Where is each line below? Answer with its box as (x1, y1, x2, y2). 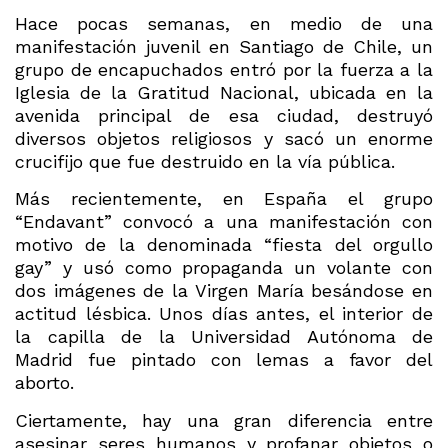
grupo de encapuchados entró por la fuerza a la (15, 59, 433, 81)
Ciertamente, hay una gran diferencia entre (15, 409, 433, 431)
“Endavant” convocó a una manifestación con (15, 211, 433, 233)
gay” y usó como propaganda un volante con (15, 257, 433, 279)
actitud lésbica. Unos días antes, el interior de (15, 303, 433, 325)
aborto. (15, 372, 74, 394)
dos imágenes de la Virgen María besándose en (15, 280, 433, 302)
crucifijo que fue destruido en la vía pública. (15, 151, 395, 173)
